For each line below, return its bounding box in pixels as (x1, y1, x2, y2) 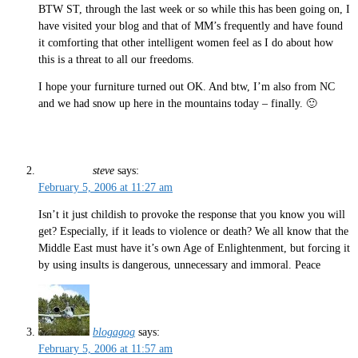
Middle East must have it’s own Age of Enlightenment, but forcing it (38, 242, 350, 255)
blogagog (93, 325, 135, 338)
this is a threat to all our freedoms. (38, 53, 194, 66)
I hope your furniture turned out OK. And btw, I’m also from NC (38, 81, 335, 93)
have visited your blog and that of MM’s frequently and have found (38, 19, 343, 32)
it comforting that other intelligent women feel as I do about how (38, 36, 333, 49)
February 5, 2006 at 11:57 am (38, 342, 173, 355)
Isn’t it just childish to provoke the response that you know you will (38, 209, 345, 221)
